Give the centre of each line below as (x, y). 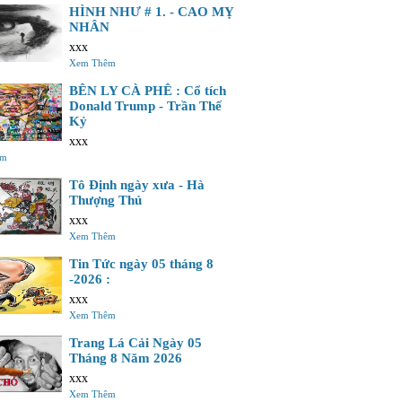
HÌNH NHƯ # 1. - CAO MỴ (152, 12)
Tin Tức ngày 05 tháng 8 (141, 264)
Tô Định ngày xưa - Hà (137, 185)
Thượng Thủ (105, 200)
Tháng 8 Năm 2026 (126, 358)
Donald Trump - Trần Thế (145, 106)
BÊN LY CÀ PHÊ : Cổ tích (148, 91)
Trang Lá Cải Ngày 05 (135, 343)
